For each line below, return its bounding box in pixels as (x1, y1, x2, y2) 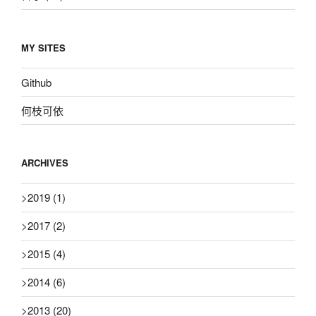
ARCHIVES (21, 156, 68, 170)
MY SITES (21, 40, 66, 54)
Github (21, 74, 51, 90)
